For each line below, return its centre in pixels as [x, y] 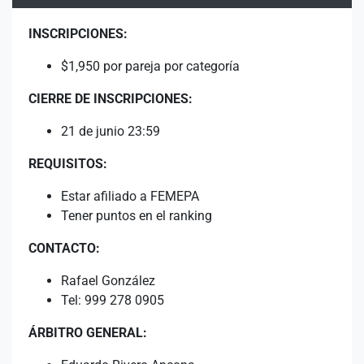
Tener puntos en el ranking [136, 216]
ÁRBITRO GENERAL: [88, 333]
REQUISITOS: [68, 164]
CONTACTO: [64, 248]
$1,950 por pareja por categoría [150, 66]
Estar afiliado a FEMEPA [132, 196]
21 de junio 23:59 [110, 131]
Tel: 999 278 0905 [113, 300]
